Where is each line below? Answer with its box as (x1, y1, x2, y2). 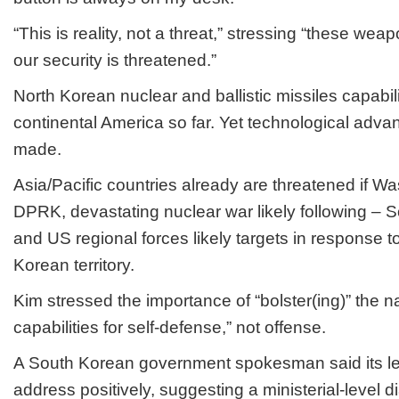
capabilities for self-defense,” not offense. (13, 318, 326, 337)
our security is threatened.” (13, 51, 216, 69)
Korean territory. (13, 256, 134, 274)
